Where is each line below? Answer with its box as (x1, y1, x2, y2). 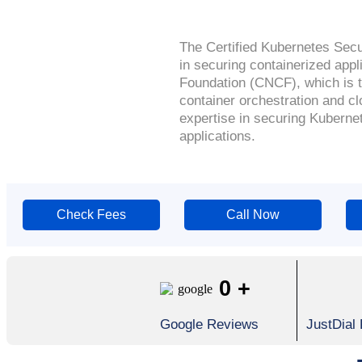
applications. (179, 128, 255, 144)
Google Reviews (160, 317, 259, 332)
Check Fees (57, 208, 126, 221)
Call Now (225, 208, 280, 221)
